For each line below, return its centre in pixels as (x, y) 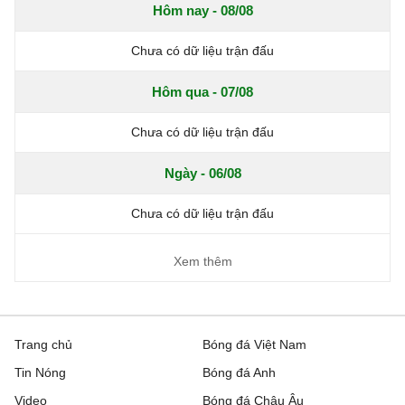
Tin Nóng (40, 372)
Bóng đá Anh (239, 372)
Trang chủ (43, 344)
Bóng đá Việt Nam (254, 344)
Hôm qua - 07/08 (202, 92)
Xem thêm (202, 261)
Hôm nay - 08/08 (202, 10)
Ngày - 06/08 (202, 173)
